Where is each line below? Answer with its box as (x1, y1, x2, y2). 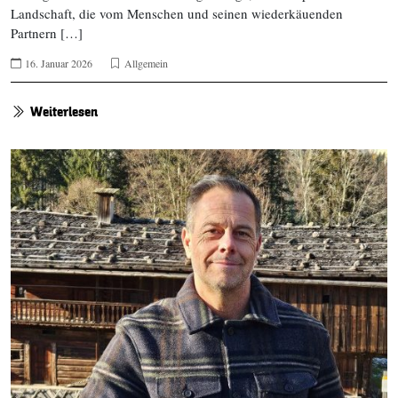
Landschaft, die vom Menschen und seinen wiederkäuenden (11, 4, 343, 22)
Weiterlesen (30, 101, 98, 122)
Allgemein (124, 55, 168, 70)
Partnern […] (11, 23, 83, 42)
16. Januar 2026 (25, 55, 92, 70)
